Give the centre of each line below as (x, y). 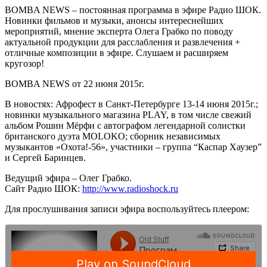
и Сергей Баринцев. (45, 157)
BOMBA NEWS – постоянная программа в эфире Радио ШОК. (133, 10)
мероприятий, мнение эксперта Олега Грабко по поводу (119, 31)
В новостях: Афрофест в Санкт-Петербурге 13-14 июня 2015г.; (131, 104)
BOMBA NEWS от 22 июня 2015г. (74, 83)
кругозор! (24, 63)
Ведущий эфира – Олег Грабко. (68, 178)
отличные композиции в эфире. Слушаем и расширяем (117, 52)
